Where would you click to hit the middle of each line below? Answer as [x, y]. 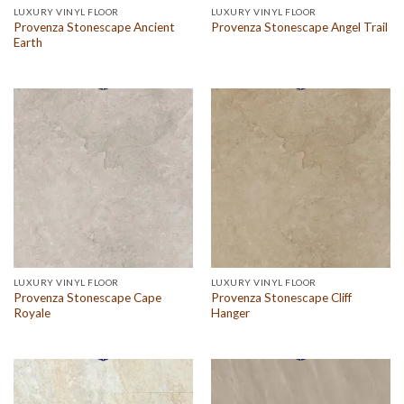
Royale [32, 313]
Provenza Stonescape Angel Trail [299, 28]
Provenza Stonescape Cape [87, 298]
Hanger [230, 313]
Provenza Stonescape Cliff [281, 298]
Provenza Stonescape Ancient [94, 27]
